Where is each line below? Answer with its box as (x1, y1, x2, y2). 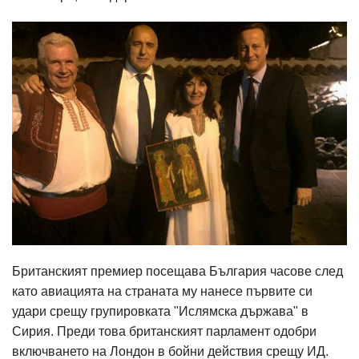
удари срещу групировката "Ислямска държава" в (12, 304, 309, 318)
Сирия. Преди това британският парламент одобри (12, 324, 317, 338)
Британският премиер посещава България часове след (12, 264, 343, 278)
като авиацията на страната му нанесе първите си (12, 284, 313, 298)
